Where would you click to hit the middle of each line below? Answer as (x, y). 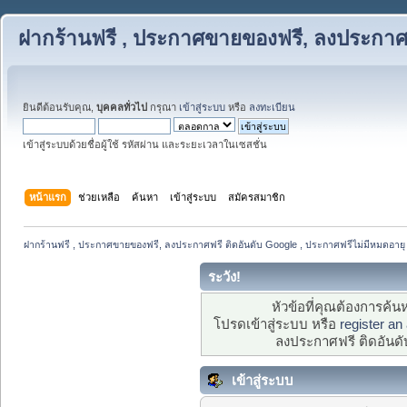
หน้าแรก (48, 197)
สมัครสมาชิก (257, 197)
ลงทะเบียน (272, 107)
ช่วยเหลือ (99, 197)
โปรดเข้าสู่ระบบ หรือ (277, 324)
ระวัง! (224, 276)
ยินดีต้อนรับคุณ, (60, 107)
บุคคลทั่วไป (122, 107)
